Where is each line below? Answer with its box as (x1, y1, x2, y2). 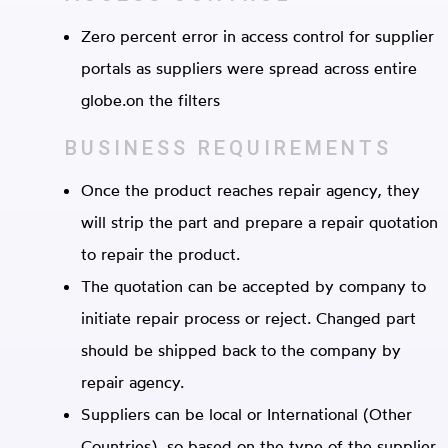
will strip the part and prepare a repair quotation (80, 211, 438, 232)
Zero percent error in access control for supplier (80, 25, 434, 46)
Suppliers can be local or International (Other (80, 403, 412, 424)
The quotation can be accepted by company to (80, 275, 426, 296)
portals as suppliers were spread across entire (80, 57, 417, 78)
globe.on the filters (80, 89, 220, 110)
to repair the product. (80, 243, 240, 264)
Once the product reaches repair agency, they (80, 179, 420, 200)
